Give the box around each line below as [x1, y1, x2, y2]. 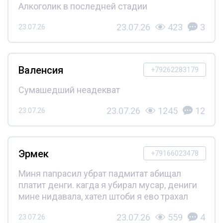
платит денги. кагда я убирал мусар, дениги [18, 179, 197, 190]
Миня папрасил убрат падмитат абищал [18, 168, 181, 179]
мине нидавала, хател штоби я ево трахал [18, 191, 188, 202]
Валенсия [18, 64, 63, 76]
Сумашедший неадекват [18, 84, 120, 95]
